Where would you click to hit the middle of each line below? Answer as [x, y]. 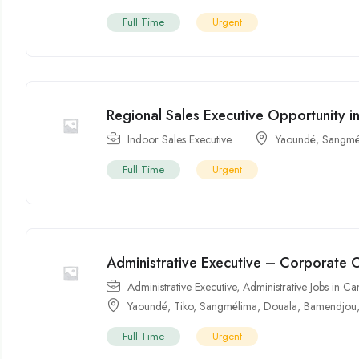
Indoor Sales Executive [180, 140]
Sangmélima [229, 307]
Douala [281, 307]
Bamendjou [331, 307]
